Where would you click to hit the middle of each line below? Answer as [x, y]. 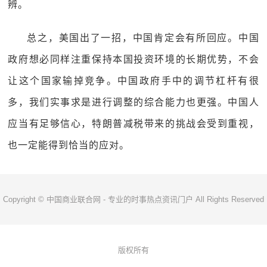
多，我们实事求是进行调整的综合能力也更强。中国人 [133, 102]
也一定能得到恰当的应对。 [69, 145]
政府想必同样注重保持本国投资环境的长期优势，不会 [133, 59]
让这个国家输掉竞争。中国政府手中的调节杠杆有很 [133, 81]
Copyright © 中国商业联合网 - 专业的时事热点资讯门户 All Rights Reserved [133, 199]
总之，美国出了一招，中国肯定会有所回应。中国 [143, 38]
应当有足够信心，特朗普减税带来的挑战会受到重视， [133, 124]
